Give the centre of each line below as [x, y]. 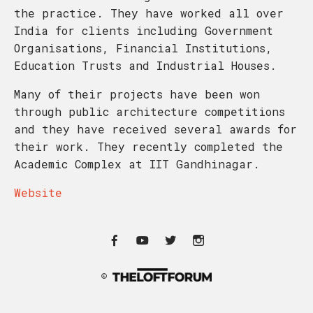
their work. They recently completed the [148, 146]
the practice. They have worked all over [149, 13]
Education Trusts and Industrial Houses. [145, 65]
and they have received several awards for [155, 129]
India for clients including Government [144, 30]
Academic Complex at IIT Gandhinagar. [137, 163]
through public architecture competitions [150, 111]
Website [38, 192]
